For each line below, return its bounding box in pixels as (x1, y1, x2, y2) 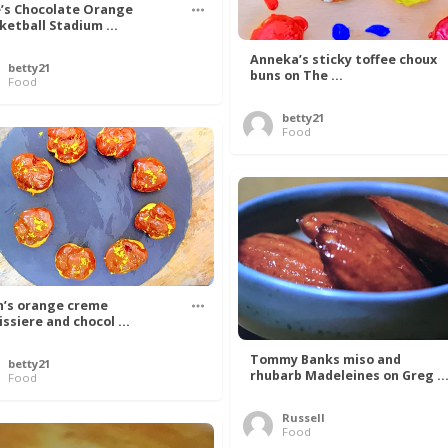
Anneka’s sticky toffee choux (250, 50, 437, 68)
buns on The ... (250, 66, 343, 84)
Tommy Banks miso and (250, 350, 401, 368)
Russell (282, 409, 325, 425)
